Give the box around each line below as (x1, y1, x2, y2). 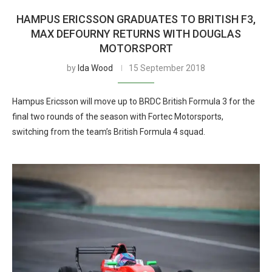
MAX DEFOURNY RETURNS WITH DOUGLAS (31, 27, 241, 40)
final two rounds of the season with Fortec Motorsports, (12, 112, 223, 121)
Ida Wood (78, 63, 113, 73)
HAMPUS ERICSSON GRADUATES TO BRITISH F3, (16, 13, 256, 25)
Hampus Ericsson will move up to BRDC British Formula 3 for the (12, 97, 255, 106)
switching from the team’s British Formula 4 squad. (12, 127, 205, 137)
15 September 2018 (129, 63, 205, 73)
